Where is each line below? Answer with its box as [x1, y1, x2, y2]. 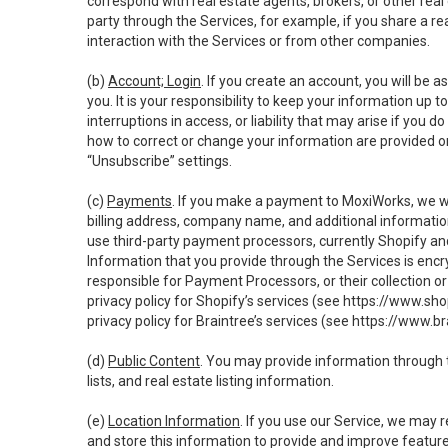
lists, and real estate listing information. [87, 373, 334, 389]
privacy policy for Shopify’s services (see [87, 293, 343, 309]
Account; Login [108, 73, 201, 89]
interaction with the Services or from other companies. [87, 33, 430, 49]
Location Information [108, 413, 240, 429]
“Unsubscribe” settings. [87, 153, 232, 169]
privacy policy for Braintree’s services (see [87, 313, 352, 329]
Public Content [108, 353, 200, 369]
